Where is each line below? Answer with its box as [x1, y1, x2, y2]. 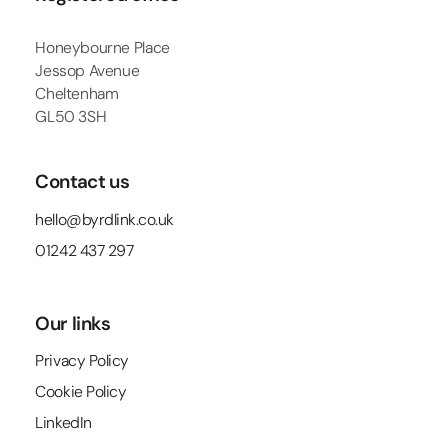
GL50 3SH [35, 106, 107, 128]
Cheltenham [35, 83, 119, 105]
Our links [35, 310, 111, 336]
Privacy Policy [35, 350, 129, 372]
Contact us [35, 169, 130, 195]
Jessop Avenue [35, 60, 140, 82]
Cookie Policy [35, 381, 127, 403]
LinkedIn [35, 412, 92, 434]
